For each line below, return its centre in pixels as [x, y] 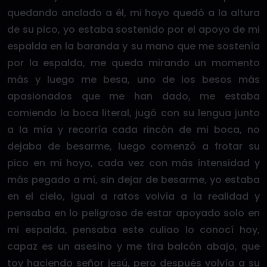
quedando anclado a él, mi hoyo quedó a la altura [133, 13]
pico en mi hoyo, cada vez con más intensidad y [133, 163]
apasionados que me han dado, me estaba [133, 96]
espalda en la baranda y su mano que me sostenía [133, 46]
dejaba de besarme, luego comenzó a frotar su [133, 146]
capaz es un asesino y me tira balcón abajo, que [133, 246]
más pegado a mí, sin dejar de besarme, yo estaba [133, 180]
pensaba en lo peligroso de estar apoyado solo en [133, 213]
